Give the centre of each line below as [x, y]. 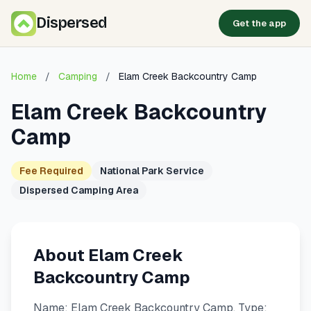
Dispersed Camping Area [79, 190]
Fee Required [51, 171]
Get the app [259, 23]
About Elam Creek [108, 255]
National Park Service [152, 171]
